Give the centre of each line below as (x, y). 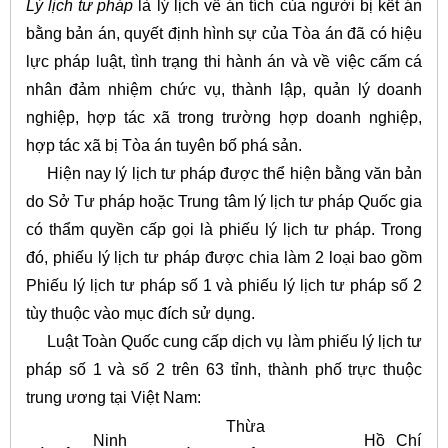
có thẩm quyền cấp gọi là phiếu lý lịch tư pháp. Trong (224, 230)
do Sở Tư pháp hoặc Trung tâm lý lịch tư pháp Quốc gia (224, 202)
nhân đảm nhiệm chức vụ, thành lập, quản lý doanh (224, 90)
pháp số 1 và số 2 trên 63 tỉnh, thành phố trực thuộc (224, 370)
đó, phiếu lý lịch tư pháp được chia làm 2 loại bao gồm (224, 258)
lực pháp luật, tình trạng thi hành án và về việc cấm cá (224, 62)
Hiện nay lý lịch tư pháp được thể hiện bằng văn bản (224, 174)
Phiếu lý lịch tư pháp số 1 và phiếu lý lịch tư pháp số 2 (224, 286)
